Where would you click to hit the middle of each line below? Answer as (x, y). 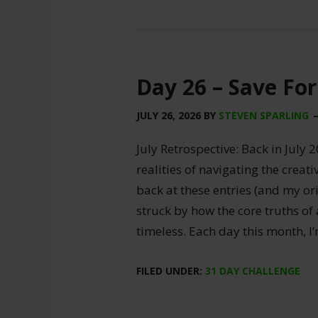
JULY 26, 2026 (169, 115)
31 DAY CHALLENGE (253, 271)
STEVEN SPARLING (264, 115)
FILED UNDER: (171, 271)
